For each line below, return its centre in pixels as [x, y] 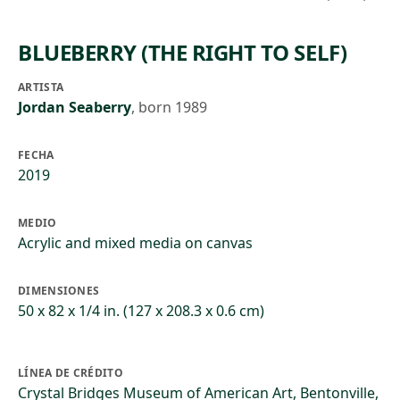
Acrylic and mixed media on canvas [135, 243]
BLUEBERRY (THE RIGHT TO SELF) [183, 52]
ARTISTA [41, 87]
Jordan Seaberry [75, 107]
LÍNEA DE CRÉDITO [71, 373]
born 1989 [173, 107]
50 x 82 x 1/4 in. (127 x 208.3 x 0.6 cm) [141, 311]
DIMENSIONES [59, 291]
